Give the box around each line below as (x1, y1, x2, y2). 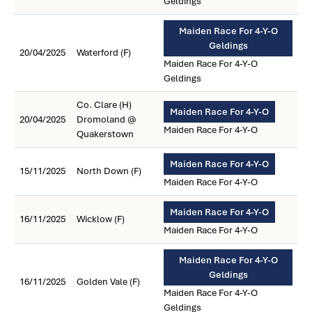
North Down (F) (77, 165, 141, 177)
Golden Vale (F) (77, 276, 140, 288)
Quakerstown (77, 128, 134, 140)
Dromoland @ (77, 114, 136, 125)
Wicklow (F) (77, 213, 125, 225)
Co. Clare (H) (77, 99, 132, 111)
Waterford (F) (77, 47, 131, 58)
